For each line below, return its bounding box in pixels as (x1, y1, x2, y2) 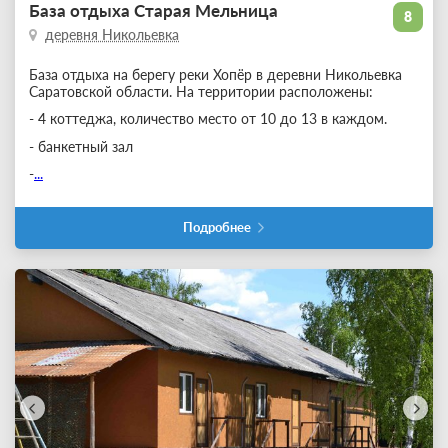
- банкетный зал (29, 137, 133, 155)
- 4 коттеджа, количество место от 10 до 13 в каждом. (29, 110, 387, 128)
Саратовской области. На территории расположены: (29, 82, 373, 100)
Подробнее (182, 219, 251, 235)
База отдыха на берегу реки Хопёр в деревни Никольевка (29, 65, 402, 83)
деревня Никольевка (45, 26, 179, 44)
